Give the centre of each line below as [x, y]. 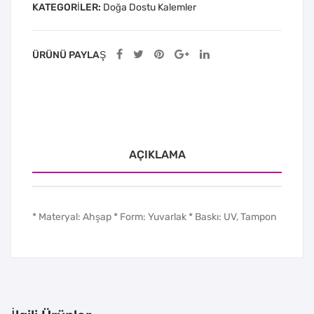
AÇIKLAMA [157, 154]
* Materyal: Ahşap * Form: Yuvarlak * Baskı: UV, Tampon [154, 217]
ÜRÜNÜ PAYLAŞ [69, 55]
